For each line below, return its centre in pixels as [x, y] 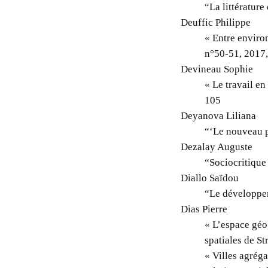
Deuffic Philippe [216, 22]
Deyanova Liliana [219, 115]
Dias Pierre [204, 209]
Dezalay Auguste [217, 147]
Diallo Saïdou [210, 178]
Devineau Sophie [217, 69]
